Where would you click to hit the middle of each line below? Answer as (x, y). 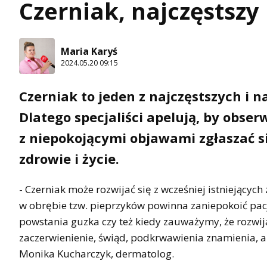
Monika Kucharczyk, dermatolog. (97, 254)
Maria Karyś (89, 51)
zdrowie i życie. (69, 159)
